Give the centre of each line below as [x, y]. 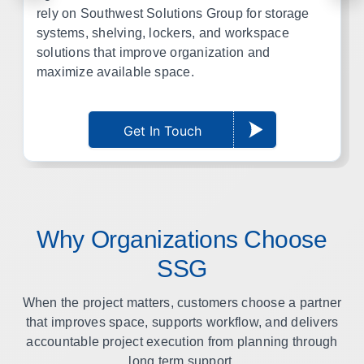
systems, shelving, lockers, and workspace [162, 33]
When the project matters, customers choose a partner [182, 303]
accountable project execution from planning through [182, 342]
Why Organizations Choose [182, 239]
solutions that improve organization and [153, 52]
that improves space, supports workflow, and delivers [182, 322]
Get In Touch [162, 131]
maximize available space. [115, 72]
